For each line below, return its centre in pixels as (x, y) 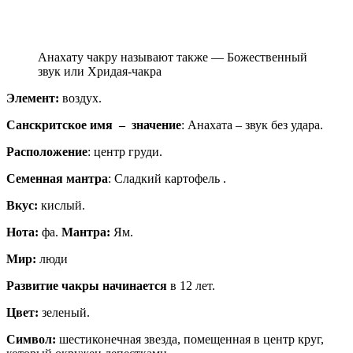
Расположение (47, 151)
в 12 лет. (191, 285)
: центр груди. (125, 151)
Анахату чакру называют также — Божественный (173, 57)
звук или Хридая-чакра (100, 71)
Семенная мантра (57, 178)
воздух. (80, 98)
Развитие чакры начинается (87, 285)
